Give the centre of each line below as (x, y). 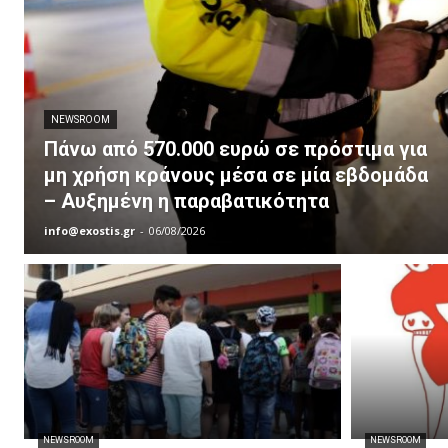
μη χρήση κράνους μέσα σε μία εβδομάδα (236, 175)
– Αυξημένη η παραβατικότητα (186, 201)
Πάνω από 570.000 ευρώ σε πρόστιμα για (235, 149)
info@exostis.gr (89, 231)
